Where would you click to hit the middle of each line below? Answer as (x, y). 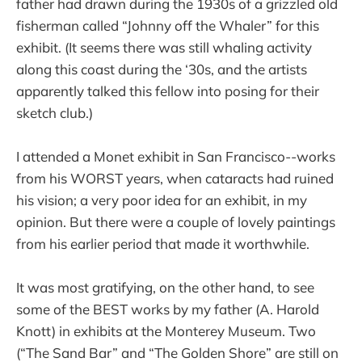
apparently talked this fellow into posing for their (168, 90)
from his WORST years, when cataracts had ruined (175, 178)
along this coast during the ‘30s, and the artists (162, 69)
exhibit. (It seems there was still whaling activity (164, 47)
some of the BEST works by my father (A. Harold (168, 309)
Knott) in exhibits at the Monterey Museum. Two (166, 330)
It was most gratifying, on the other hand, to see (165, 287)
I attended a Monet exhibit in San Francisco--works (176, 156)
